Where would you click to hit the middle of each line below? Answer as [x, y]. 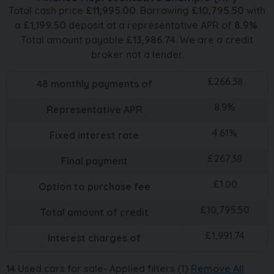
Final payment [94, 161]
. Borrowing [164, 10]
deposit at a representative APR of [150, 25]
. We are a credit [214, 39]
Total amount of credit [94, 212]
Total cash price [47, 10]
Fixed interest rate [94, 135]
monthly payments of [100, 83]
